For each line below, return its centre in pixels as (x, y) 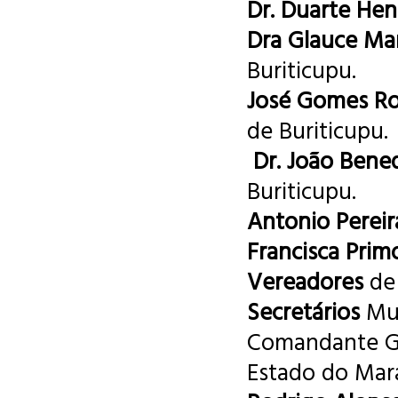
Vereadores (305, 281)
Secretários (303, 311)
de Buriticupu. (318, 130)
